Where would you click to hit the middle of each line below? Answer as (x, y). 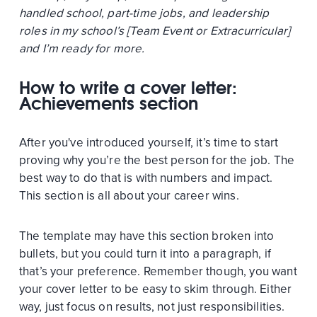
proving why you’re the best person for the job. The (157, 160)
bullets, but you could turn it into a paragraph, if (145, 253)
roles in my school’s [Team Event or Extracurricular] (155, 30)
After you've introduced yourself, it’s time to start (149, 142)
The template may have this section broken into (146, 236)
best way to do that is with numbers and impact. (146, 178)
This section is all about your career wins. (130, 195)
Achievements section (108, 103)
